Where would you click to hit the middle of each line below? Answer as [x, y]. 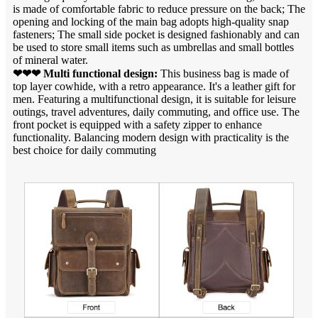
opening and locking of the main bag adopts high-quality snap [151, 21]
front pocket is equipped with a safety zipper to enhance [137, 124]
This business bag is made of [223, 73]
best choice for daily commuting [84, 150]
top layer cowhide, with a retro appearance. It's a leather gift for [154, 86]
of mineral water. [50, 60]
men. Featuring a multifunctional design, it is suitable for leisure [154, 99]
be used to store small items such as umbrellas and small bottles [153, 47]
